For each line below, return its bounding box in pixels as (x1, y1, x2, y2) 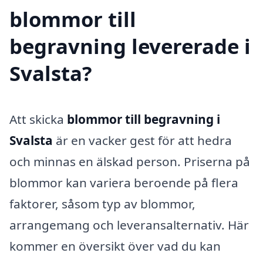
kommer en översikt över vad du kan (9, 238, 221, 255)
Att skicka (9, 111, 67, 128)
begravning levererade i (9, 32, 251, 60)
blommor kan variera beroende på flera (9, 174, 238, 191)
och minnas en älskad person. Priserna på (9, 153, 250, 170)
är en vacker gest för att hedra (53, 132, 232, 149)
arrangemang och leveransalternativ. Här (9, 217, 249, 234)
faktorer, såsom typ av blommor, (9, 195, 195, 213)
